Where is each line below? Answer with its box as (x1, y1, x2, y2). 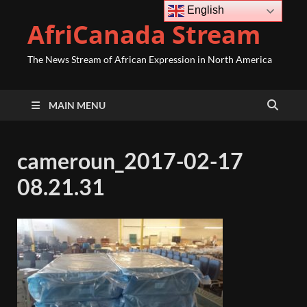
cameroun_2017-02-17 (17, 147, 243, 174)
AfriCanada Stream (27, 18, 260, 51)
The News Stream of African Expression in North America (27, 53, 272, 65)
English (184, 4, 225, 16)
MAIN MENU (49, 99, 106, 111)
